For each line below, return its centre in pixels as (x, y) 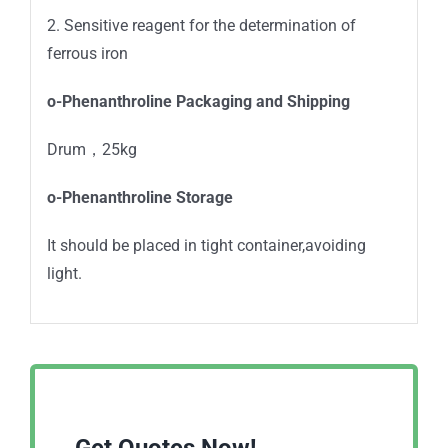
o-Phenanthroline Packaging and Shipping (198, 101)
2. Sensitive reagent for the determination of (201, 25)
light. (64, 273)
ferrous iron (87, 53)
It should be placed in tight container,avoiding (206, 245)
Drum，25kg (91, 149)
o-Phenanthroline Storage (139, 197)
